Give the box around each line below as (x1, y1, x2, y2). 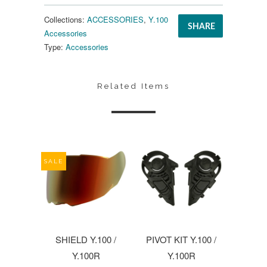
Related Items (97, 81, 170, 91)
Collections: (44, 14, 85, 25)
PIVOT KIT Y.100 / (146, 233, 216, 246)
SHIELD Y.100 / (55, 233, 116, 246)
